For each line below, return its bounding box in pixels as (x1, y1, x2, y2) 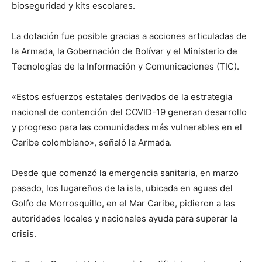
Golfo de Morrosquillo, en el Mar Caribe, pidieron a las (12, 197, 235, 209)
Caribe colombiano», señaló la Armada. (12, 136, 172, 148)
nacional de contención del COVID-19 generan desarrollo (12, 106, 247, 118)
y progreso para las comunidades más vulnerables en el (12, 121, 242, 133)
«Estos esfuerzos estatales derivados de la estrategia (12, 91, 232, 102)
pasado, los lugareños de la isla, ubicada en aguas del (12, 182, 233, 194)
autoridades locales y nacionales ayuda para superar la (12, 212, 237, 224)
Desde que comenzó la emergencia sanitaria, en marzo (12, 167, 239, 178)
